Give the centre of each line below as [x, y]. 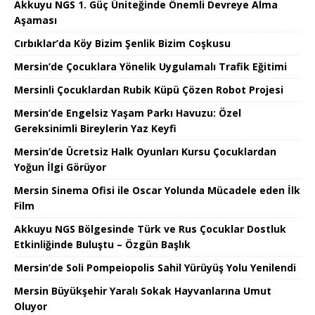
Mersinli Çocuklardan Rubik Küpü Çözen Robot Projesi [149, 89]
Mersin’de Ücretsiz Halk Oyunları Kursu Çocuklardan [145, 151]
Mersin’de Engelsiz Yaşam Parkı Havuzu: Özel [128, 112]
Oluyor [31, 306]
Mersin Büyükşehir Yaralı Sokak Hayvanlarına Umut [143, 290]
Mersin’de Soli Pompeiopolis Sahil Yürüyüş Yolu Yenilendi [155, 267]
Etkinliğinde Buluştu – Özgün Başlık [102, 244]
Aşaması [36, 20]
